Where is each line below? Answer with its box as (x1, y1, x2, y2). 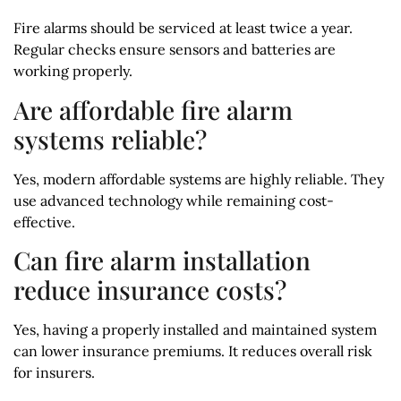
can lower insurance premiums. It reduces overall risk (13, 342, 372, 361)
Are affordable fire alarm (13, 92, 293, 126)
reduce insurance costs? (13, 273, 286, 307)
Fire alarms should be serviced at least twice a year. (13, 19, 353, 38)
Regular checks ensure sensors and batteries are (13, 40, 336, 59)
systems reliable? (13, 122, 207, 156)
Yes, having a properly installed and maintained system (13, 320, 377, 339)
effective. (13, 212, 75, 231)
